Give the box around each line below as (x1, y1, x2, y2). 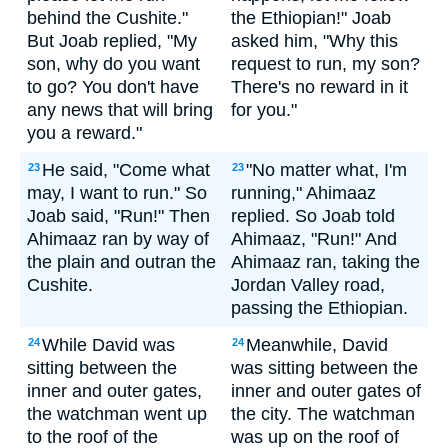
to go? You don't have (27, 77, 199, 97)
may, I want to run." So (27, 183, 207, 203)
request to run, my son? (231, 54, 420, 74)
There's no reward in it (231, 77, 408, 97)
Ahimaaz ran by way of (27, 229, 209, 249)
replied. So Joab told (231, 206, 395, 226)
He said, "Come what (42, 160, 210, 180)
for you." (231, 100, 297, 120)
